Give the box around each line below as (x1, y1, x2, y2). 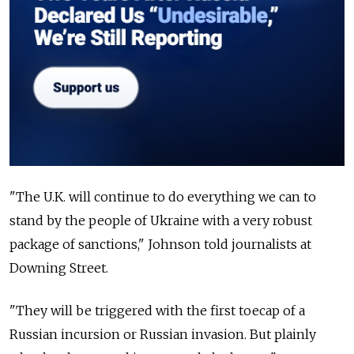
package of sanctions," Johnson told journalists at (9, 235, 311, 252)
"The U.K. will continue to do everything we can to (9, 188, 316, 205)
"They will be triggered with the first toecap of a (9, 302, 305, 318)
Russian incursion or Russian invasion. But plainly (9, 326, 316, 342)
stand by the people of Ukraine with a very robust (9, 212, 312, 228)
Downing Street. (9, 259, 108, 276)
